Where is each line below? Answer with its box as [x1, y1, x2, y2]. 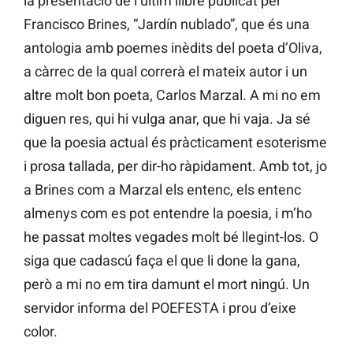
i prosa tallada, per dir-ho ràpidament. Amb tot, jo [24, 158, 327, 175]
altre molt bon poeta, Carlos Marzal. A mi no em [24, 87, 321, 104]
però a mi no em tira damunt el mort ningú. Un [24, 276, 310, 293]
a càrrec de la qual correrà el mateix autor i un [24, 63, 307, 80]
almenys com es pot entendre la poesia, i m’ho [24, 205, 312, 222]
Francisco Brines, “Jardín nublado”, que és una [24, 16, 310, 33]
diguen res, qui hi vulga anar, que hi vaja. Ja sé [24, 110, 310, 128]
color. [24, 323, 58, 340]
